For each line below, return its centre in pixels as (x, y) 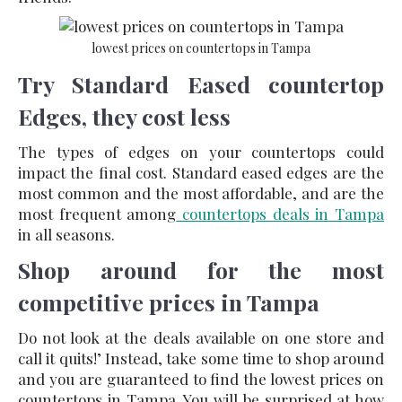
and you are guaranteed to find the (144, 379)
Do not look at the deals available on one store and (201, 337)
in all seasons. (66, 234)
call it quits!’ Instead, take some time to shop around (201, 358)
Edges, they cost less (124, 116)
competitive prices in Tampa (169, 302)
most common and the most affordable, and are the (201, 193)
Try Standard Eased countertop (201, 84)
